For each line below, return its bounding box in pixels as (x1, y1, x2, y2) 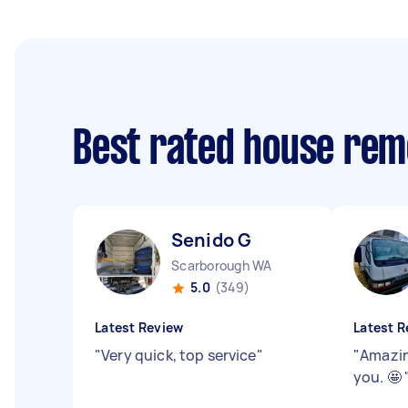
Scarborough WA (171, 257, 272, 274)
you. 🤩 (353, 367, 405, 387)
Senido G (171, 228, 252, 252)
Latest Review (95, 319, 184, 336)
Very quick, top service (101, 345, 257, 365)
